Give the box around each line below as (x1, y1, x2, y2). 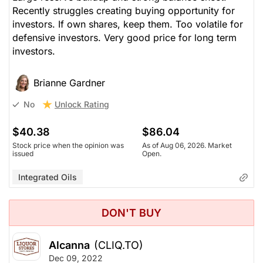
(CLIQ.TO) (94, 238, 143, 251)
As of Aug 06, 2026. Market (141, 140, 232, 150)
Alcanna (49, 238, 90, 251)
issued (12, 149, 33, 158)
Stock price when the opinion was (12, 140, 124, 150)
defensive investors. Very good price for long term (12, 31, 237, 43)
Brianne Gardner (33, 76, 105, 89)
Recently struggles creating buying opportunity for (12, 4, 235, 16)
